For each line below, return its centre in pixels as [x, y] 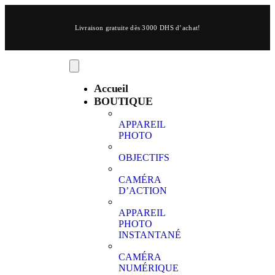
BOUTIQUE [123, 101]
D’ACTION [143, 191]
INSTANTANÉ [150, 235]
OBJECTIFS [144, 157]
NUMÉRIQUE [149, 268]
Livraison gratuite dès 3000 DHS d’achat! [137, 28]
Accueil [111, 88]
